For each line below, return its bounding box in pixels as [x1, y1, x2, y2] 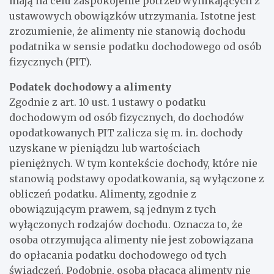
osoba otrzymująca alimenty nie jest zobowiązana [9, 233, 253, 246]
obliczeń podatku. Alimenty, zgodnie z [9, 187, 196, 200]
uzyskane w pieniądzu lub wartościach [9, 141, 200, 154]
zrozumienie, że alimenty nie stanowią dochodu [9, 24, 246, 37]
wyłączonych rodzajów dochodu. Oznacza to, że [9, 218, 243, 231]
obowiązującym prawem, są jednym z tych [9, 202, 216, 215]
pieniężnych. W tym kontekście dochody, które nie [9, 157, 257, 169]
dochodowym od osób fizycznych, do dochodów [9, 111, 244, 124]
